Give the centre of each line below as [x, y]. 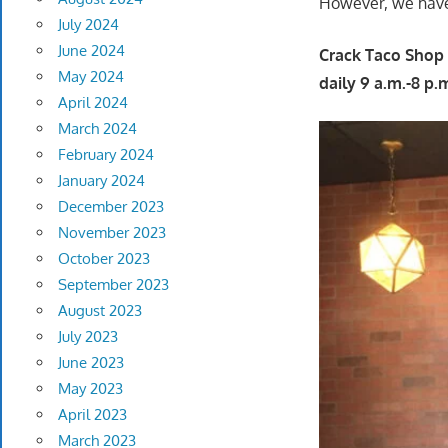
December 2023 [110, 207]
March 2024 [97, 129]
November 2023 [111, 233]
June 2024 [91, 51]
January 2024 [101, 181]
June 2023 [90, 363]
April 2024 [92, 103]
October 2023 [103, 259]
